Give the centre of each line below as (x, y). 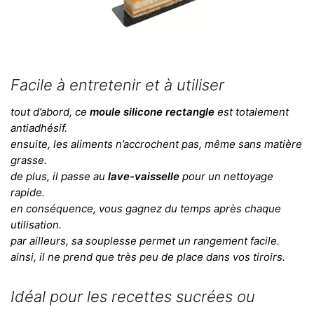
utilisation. (36, 224)
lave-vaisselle (144, 176)
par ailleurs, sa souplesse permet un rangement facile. (145, 240)
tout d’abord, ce (50, 111)
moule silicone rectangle (152, 111)
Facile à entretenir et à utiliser (117, 85)
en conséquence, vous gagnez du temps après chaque (146, 208)
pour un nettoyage (226, 176)
